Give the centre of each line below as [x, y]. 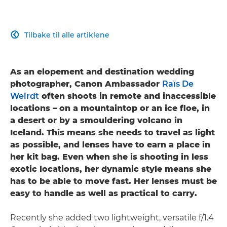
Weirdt [25, 96]
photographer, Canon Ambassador [86, 84]
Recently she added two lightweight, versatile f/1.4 [112, 217]
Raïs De [178, 84]
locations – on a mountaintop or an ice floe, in [110, 108]
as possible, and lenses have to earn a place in [110, 144]
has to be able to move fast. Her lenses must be [113, 181]
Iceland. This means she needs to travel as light [112, 132]
